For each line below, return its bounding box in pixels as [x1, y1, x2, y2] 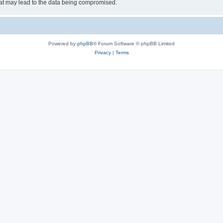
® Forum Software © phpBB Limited [93, 40, 175, 46]
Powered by [48, 40, 77, 46]
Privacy [94, 49, 111, 55]
